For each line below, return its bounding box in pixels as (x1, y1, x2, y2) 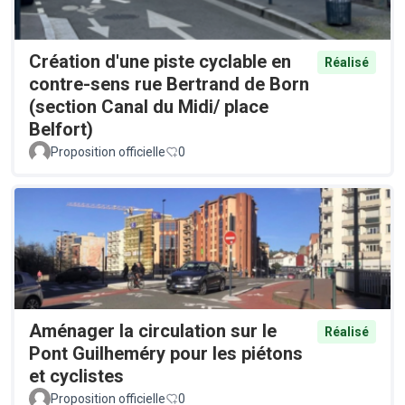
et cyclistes (29, 364, 124, 387)
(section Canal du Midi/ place (29, 96, 268, 118)
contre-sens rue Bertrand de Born (29, 73, 309, 96)
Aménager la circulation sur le (29, 319, 277, 342)
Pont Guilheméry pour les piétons (29, 342, 303, 364)
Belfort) (29, 118, 93, 141)
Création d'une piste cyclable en (29, 51, 291, 73)
